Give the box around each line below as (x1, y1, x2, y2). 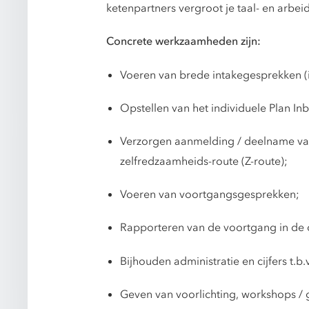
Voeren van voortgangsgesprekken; (120, 187, 299, 203)
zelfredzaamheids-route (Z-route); (120, 153, 288, 169)
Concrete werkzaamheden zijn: (106, 34, 261, 50)
